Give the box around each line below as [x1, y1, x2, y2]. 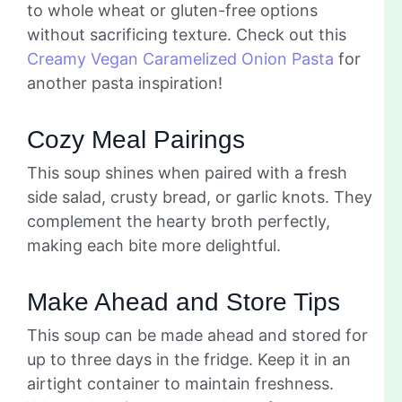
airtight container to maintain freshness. [27, 373, 334, 393]
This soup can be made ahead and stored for [27, 325, 368, 345]
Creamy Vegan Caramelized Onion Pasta [27, 48, 334, 68]
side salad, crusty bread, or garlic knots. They [27, 187, 372, 206]
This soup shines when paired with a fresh [27, 162, 347, 182]
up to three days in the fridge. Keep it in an [27, 349, 351, 369]
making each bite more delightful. [27, 235, 281, 255]
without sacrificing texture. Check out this [27, 24, 346, 44]
